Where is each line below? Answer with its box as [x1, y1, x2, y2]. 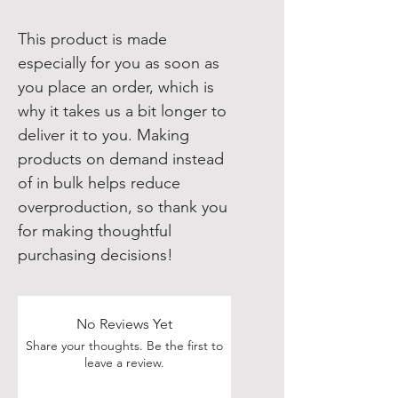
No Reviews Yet [76, 315, 172, 332]
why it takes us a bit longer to [18, 101, 227, 121]
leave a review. [84, 354, 164, 370]
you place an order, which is [18, 77, 214, 97]
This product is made [18, 29, 167, 49]
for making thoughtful [18, 221, 171, 241]
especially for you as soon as [18, 53, 219, 73]
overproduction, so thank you [18, 197, 227, 217]
